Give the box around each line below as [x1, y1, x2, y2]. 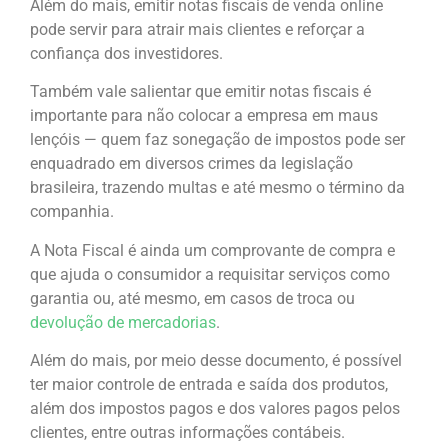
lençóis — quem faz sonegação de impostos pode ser [30, 130, 405, 150]
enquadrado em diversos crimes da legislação [30, 154, 353, 174]
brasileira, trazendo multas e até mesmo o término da [30, 178, 405, 198]
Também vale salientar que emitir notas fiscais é [30, 82, 371, 102]
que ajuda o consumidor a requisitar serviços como [30, 264, 390, 284]
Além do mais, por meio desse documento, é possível [30, 351, 402, 371]
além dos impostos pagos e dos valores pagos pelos [30, 399, 400, 419]
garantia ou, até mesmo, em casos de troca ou [30, 288, 355, 308]
